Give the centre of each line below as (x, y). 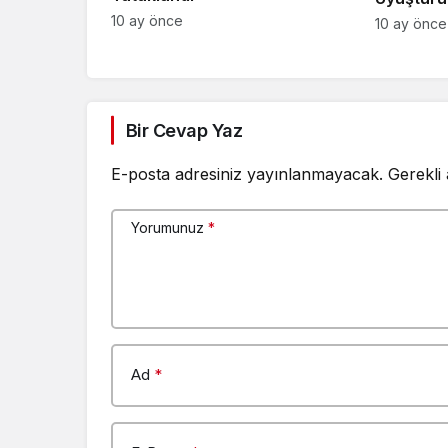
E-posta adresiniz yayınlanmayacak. (247, 173)
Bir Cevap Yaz (184, 130)
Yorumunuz (167, 227)
